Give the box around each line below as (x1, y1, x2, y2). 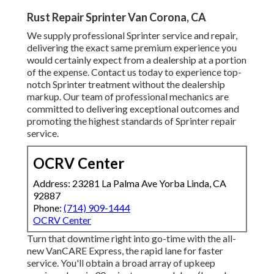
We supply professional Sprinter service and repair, (27, 29, 237, 42)
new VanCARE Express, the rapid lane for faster (27, 245, 223, 257)
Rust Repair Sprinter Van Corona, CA (27, 10, 206, 24)
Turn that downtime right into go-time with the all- (27, 232, 236, 245)
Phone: (33, 202, 64, 214)
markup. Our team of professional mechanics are (27, 91, 229, 103)
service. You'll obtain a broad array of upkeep (27, 257, 215, 269)
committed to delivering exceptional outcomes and (27, 103, 239, 115)
